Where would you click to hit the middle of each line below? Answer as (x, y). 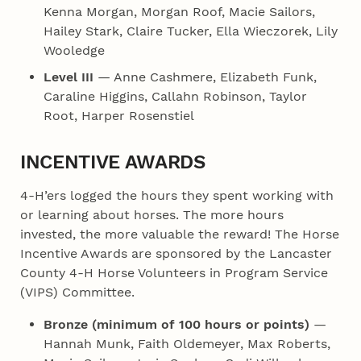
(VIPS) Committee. (78, 293)
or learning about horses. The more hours (152, 215)
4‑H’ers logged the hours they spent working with (177, 196)
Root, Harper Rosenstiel (118, 116)
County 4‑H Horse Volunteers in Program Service (174, 273)
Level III (68, 77)
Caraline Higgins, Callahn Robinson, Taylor (175, 97)
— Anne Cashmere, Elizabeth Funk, (205, 77)
